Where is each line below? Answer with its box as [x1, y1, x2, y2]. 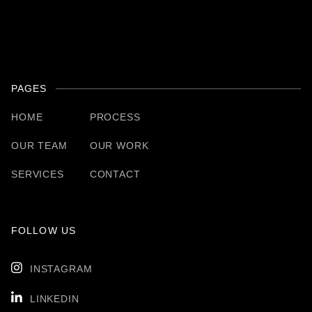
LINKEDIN [29, 293, 79, 305]
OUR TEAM [11, 140, 68, 152]
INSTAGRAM [29, 263, 93, 275]
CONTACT [89, 169, 141, 180]
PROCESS [89, 111, 141, 123]
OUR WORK [89, 140, 149, 152]
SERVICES [11, 169, 64, 180]
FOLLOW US [11, 225, 77, 237]
